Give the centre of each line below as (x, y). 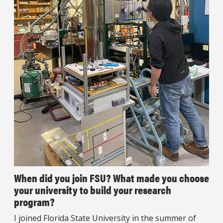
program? (34, 201)
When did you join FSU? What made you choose (111, 177)
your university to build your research (93, 189)
